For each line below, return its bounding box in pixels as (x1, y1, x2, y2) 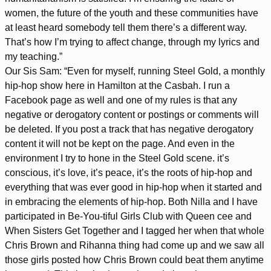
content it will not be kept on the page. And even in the (5, 138, 235, 149)
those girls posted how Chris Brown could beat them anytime (5, 254, 264, 265)
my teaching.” (5, 51, 62, 62)
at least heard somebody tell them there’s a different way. (5, 22, 247, 33)
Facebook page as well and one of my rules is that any (5, 94, 237, 105)
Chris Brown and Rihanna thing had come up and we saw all (5, 240, 264, 250)
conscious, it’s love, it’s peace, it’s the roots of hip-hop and (5, 167, 252, 178)
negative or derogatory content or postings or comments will (5, 109, 259, 120)
